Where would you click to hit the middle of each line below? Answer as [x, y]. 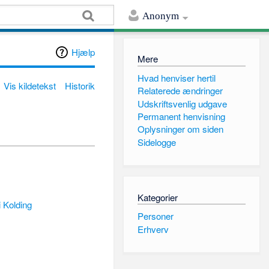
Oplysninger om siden [180, 129]
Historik [80, 86]
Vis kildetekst [30, 86]
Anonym [161, 16]
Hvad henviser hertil [176, 77]
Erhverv [153, 229]
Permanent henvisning [181, 116]
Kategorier [157, 197]
